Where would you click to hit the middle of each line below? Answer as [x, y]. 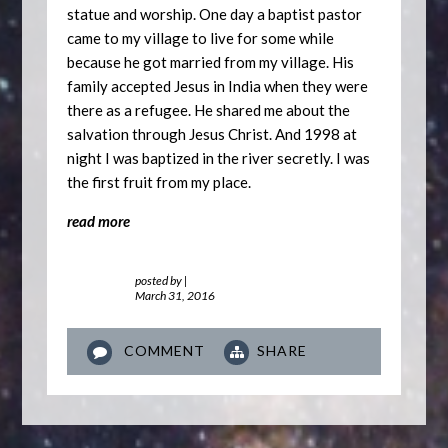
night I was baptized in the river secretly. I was [219, 157]
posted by [160, 280]
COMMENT [165, 350]
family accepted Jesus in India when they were [218, 85]
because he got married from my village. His [211, 61]
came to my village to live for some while [201, 37]
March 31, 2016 [175, 295]
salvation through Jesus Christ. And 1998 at [212, 133]
